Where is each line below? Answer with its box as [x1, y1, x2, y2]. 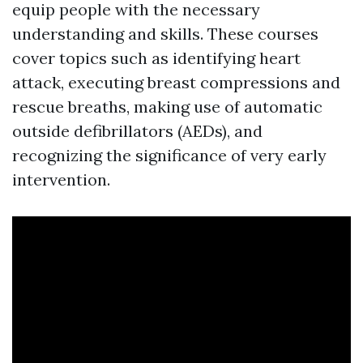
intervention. [12, 169, 110, 190]
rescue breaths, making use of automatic [12, 96, 322, 117]
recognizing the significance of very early [12, 145, 327, 166]
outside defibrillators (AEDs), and [12, 121, 263, 142]
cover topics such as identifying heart [12, 48, 301, 69]
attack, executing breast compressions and [12, 72, 340, 93]
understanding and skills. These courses [12, 23, 318, 45]
